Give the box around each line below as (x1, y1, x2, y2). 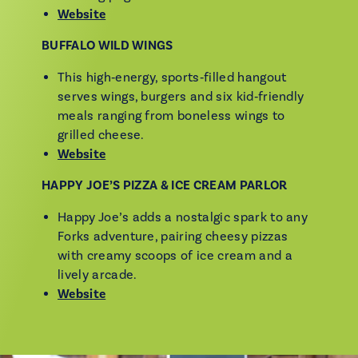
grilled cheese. (58, 127, 145, 143)
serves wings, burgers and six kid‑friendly (58, 89, 304, 105)
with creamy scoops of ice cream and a (58, 248, 292, 264)
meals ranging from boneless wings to (58, 108, 285, 124)
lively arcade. (58, 267, 137, 283)
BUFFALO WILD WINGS (42, 38, 173, 54)
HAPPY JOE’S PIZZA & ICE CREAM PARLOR (42, 177, 288, 193)
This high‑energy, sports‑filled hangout (58, 70, 287, 86)
